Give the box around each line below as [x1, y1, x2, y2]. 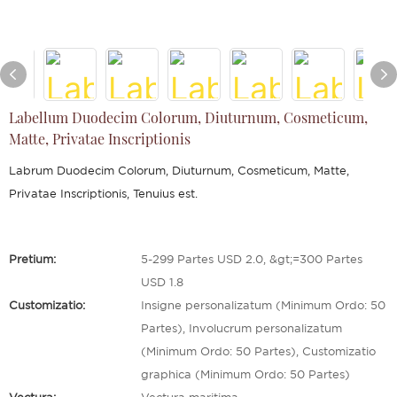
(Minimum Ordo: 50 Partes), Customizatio [141, 347, 376, 357]
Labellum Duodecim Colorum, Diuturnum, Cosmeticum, [9, 108, 368, 127]
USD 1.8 [141, 278, 183, 288]
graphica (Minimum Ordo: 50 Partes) [141, 370, 350, 380]
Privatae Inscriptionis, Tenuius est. [9, 190, 198, 199]
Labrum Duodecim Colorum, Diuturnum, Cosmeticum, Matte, [9, 167, 349, 176]
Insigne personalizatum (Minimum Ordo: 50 [141, 301, 385, 311]
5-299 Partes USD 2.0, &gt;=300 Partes [141, 255, 362, 265]
